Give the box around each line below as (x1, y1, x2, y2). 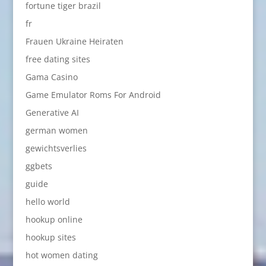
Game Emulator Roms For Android (25, 89, 161, 100)
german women (25, 125, 88, 136)
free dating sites (25, 53, 90, 65)
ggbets (25, 160, 52, 172)
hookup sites (25, 232, 76, 243)
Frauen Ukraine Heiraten (25, 36, 123, 47)
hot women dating (25, 249, 98, 261)
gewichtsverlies (25, 142, 87, 154)
